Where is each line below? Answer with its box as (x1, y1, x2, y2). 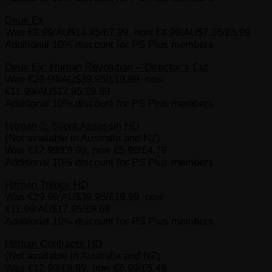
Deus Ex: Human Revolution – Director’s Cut (5, 61, 208, 73)
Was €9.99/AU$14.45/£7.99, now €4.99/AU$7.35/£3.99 (5, 27, 250, 39)
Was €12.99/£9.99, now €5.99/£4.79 (5, 144, 166, 157)
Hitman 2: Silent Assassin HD (5, 120, 139, 132)
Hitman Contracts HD (5, 238, 102, 250)
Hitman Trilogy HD (5, 179, 88, 191)
